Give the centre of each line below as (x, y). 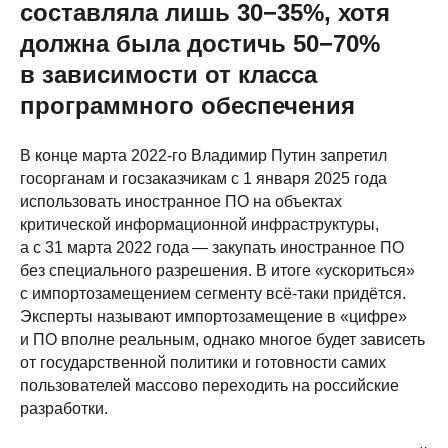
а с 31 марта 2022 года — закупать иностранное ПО (212, 248)
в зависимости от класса (168, 75)
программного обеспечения (187, 106)
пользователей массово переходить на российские (209, 386)
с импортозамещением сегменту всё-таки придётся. (213, 294)
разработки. (64, 409)
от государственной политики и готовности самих (203, 363)
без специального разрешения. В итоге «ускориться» (217, 271)
